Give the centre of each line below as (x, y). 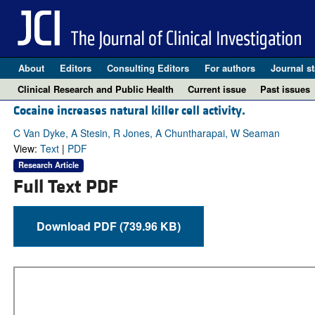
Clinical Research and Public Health (96, 89)
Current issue (217, 89)
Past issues (285, 89)
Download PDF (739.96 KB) (150, 226)
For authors (230, 68)
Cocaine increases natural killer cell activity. (129, 111)
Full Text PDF (65, 187)
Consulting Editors (148, 68)
